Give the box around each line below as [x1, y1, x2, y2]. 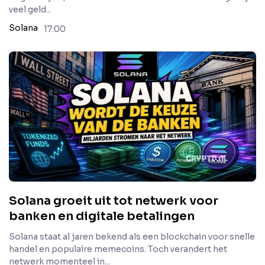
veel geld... [9, 4, 51, 15]
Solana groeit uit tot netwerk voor [9, 193, 218, 208]
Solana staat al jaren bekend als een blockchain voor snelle [9, 231, 255, 242]
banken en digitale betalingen [9, 209, 195, 224]
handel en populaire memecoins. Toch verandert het [9, 244, 227, 254]
